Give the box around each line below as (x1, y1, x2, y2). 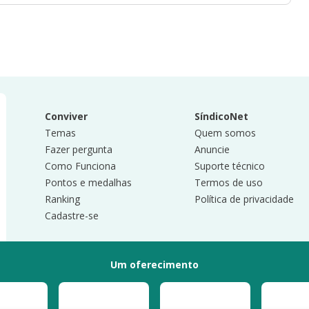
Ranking (45, 192, 81, 206)
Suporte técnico (194, 159, 265, 172)
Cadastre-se (45, 209, 99, 222)
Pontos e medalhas (45, 176, 132, 189)
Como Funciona (45, 159, 117, 172)
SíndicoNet (194, 110, 248, 123)
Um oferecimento (110, 258, 199, 271)
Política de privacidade (194, 192, 294, 206)
